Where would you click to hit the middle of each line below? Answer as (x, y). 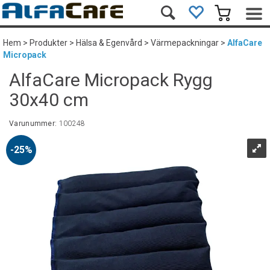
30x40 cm (49, 100)
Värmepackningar (185, 43)
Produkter (49, 43)
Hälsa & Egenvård (109, 43)
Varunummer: (34, 124)
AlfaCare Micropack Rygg (111, 80)
